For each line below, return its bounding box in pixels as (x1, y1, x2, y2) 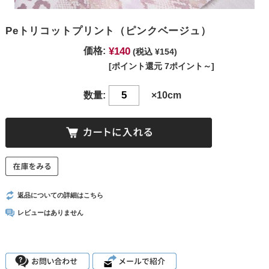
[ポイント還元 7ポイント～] (108, 61, 214, 71)
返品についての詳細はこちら (17, 192, 103, 199)
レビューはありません (17, 209, 83, 217)
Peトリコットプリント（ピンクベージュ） (5, 25, 211, 37)
